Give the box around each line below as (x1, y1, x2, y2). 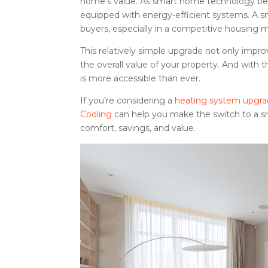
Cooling (80, 108, 112, 120)
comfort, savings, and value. (80, 122, 196, 133)
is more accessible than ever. (80, 72, 201, 84)
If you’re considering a (80, 95, 175, 106)
